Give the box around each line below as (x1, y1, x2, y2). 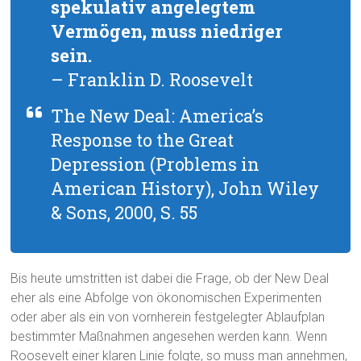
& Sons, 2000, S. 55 (51, 201, 198, 225)
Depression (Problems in (51, 152, 260, 176)
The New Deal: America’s (51, 104, 264, 128)
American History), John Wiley (51, 176, 320, 201)
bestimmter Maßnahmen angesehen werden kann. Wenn (10, 329, 328, 345)
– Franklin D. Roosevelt (51, 68, 254, 92)
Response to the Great (51, 128, 234, 152)
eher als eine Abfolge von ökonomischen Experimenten (10, 290, 322, 306)
